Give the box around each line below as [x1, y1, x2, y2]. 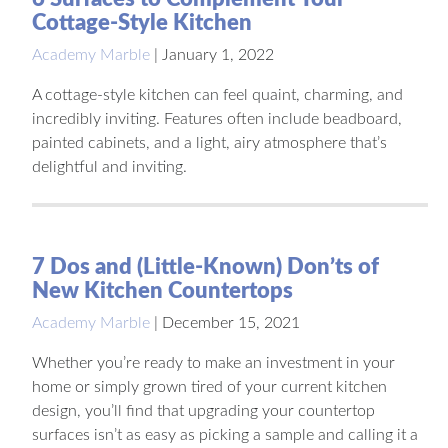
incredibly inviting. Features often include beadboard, [32, 110, 402, 127]
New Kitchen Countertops [32, 279, 293, 302]
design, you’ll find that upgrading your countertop [32, 402, 375, 419]
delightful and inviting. [32, 158, 187, 175]
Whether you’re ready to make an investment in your [32, 354, 395, 371]
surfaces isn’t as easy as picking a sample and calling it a [32, 426, 418, 443]
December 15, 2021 [162, 314, 300, 331]
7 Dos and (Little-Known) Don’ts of [32, 255, 379, 278]
